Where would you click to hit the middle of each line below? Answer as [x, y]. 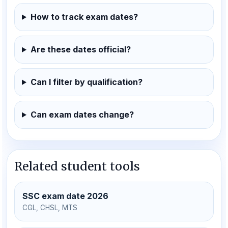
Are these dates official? [80, 49]
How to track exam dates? [84, 17]
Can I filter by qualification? [86, 82]
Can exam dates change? [82, 115]
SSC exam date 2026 [65, 196]
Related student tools [77, 166]
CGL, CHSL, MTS [50, 208]
